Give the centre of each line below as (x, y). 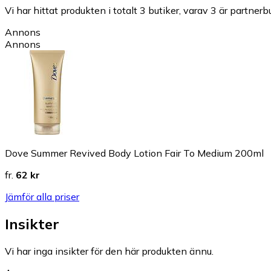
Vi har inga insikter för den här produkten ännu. (109, 251)
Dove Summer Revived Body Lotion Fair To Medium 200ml (134, 153)
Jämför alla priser (42, 196)
